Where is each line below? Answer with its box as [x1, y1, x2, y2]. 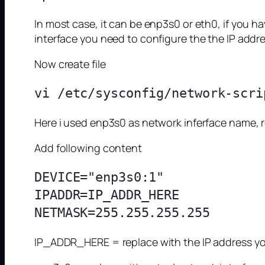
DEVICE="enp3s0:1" [34, 170, 164, 185]
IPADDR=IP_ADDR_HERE [34, 188, 180, 203]
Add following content [34, 141, 142, 156]
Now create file [34, 57, 106, 72]
